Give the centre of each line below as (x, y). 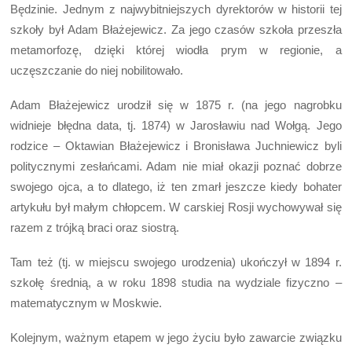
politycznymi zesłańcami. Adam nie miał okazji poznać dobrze (176, 166)
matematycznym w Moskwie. (86, 303)
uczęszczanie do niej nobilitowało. (97, 70)
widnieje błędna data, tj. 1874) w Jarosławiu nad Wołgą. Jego (176, 125)
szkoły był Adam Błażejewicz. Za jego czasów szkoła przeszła (176, 29)
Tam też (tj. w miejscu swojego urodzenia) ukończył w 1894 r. (176, 262)
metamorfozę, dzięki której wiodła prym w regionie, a (176, 49)
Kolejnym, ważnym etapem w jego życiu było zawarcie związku (176, 338)
